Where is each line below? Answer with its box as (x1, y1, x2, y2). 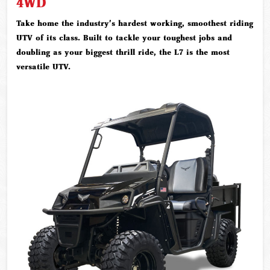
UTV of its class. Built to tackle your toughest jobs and (16, 33, 232, 42)
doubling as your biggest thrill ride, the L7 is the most (16, 48, 230, 57)
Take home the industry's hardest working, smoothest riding (16, 19, 253, 28)
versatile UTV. (16, 62, 71, 71)
